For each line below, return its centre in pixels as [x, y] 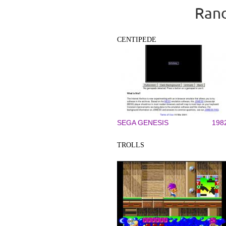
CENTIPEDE [137, 40]
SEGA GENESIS [143, 123]
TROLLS [131, 145]
